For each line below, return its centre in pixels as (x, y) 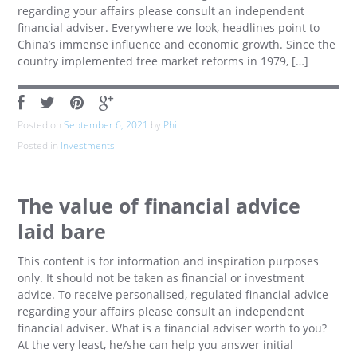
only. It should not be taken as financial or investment (161, 278)
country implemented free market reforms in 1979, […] (163, 61)
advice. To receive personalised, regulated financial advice (173, 294)
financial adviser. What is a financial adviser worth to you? (173, 328)
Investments (88, 145)
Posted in (39, 145)
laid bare (62, 231)
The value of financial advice (159, 206)
